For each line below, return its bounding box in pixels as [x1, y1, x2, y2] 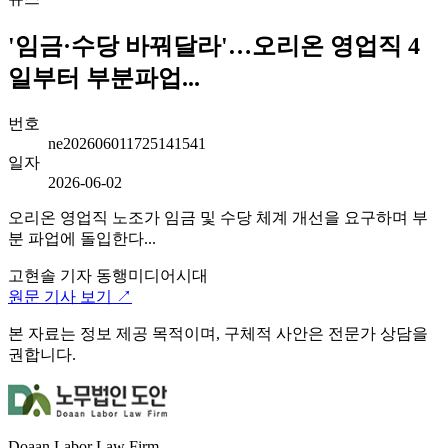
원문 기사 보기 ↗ [8, 287, 132, 305]
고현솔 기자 [8, 266, 92, 284]
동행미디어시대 [96, 266, 208, 284]
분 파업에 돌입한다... [8, 229, 156, 247]
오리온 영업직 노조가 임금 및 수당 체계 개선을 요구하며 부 [8, 208, 428, 226]
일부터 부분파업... [8, 64, 200, 91]
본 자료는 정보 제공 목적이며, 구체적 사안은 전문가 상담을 [8, 324, 428, 342]
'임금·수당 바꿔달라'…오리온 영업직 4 [8, 32, 420, 59]
